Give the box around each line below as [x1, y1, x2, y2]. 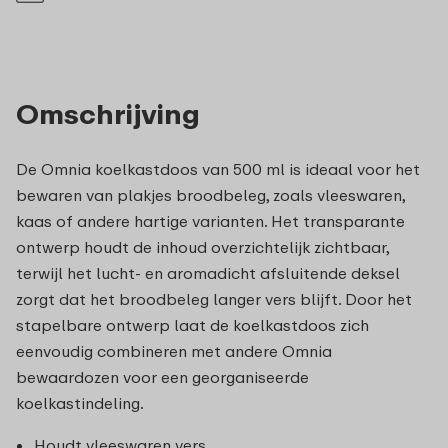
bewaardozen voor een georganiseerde [16, 366, 309, 387]
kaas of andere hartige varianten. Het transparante [16, 210, 405, 231]
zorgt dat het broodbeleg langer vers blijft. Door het [16, 288, 412, 309]
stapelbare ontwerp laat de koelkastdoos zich [16, 314, 369, 335]
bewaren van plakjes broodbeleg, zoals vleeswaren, [16, 184, 405, 205]
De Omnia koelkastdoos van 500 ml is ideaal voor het [16, 158, 420, 179]
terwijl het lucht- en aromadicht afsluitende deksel [16, 262, 400, 283]
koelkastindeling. [16, 392, 144, 413]
